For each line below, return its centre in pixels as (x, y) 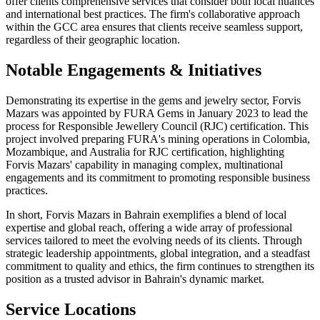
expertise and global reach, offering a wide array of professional (149, 227)
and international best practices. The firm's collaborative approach (153, 14)
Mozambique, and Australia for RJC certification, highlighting (145, 151)
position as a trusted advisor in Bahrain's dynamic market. (135, 279)
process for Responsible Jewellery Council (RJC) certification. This (157, 126)
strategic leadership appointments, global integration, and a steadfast (158, 253)
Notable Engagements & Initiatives (134, 70)
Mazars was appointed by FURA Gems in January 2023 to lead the (157, 113)
